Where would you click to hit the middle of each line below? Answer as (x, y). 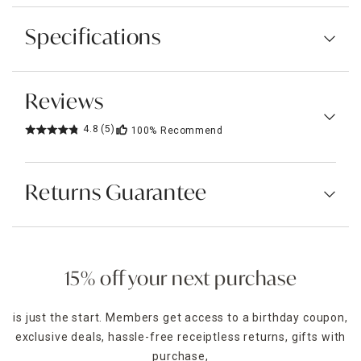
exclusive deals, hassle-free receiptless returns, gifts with (180, 336)
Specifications (93, 38)
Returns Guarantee (116, 194)
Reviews (64, 103)
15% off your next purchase (180, 280)
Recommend (192, 130)
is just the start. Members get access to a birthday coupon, (180, 317)
